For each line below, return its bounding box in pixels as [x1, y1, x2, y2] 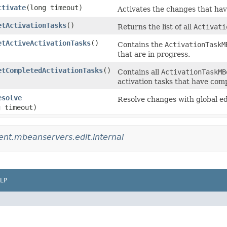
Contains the [118, 41, 165, 49]
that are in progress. [118, 50, 190, 58]
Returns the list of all [118, 23, 194, 31]
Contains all [118, 68, 161, 76]
